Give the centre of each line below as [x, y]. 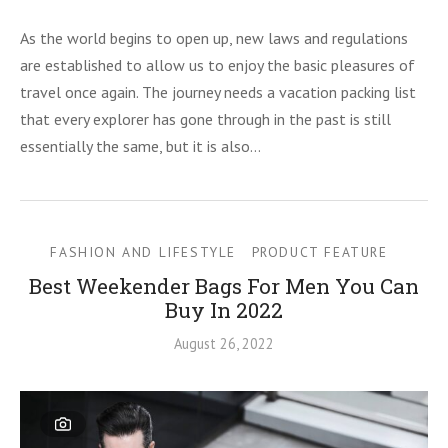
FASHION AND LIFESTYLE [143, 252]
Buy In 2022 [224, 310]
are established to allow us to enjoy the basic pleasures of [217, 65]
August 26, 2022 [224, 344]
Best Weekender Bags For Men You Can [224, 286]
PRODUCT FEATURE [319, 252]
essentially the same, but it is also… [140, 146]
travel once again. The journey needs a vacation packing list [218, 92]
